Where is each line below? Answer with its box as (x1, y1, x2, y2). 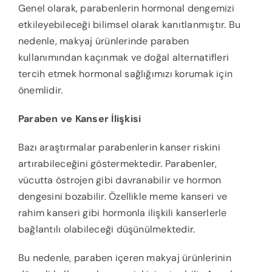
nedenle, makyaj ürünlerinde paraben (18, 35, 189, 48)
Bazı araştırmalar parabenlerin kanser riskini (18, 141, 220, 154)
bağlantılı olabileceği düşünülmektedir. (18, 223, 195, 236)
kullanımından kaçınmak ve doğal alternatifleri (18, 51, 229, 64)
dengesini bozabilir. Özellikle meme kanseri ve (18, 190, 228, 203)
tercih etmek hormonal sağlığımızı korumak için (18, 67, 233, 81)
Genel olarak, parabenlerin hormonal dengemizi (18, 2, 234, 15)
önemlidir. (18, 84, 63, 97)
